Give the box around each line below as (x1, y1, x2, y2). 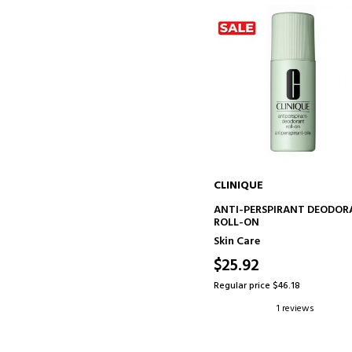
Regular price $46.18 (214, 277, 301, 294)
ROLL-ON (214, 213, 260, 232)
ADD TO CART (262, 199, 327, 215)
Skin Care (214, 232, 261, 251)
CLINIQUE (214, 176, 264, 195)
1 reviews (277, 300, 315, 317)
